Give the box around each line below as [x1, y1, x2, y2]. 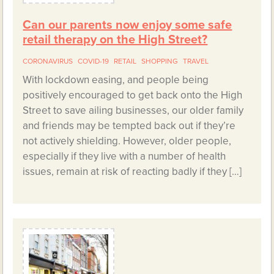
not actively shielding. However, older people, [23, 135, 232, 148]
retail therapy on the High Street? [23, 32, 208, 48]
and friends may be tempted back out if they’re [23, 119, 236, 133]
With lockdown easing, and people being [23, 73, 209, 87]
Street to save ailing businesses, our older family [23, 104, 244, 117]
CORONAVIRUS [23, 57, 73, 66]
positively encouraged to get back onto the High [23, 89, 243, 102]
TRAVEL [183, 57, 209, 66]
